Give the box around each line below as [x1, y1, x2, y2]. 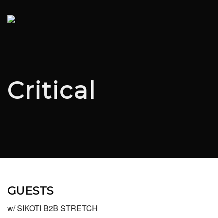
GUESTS [7, 184, 54, 198]
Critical [7, 76, 96, 105]
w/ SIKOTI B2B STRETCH [7, 202, 98, 214]
